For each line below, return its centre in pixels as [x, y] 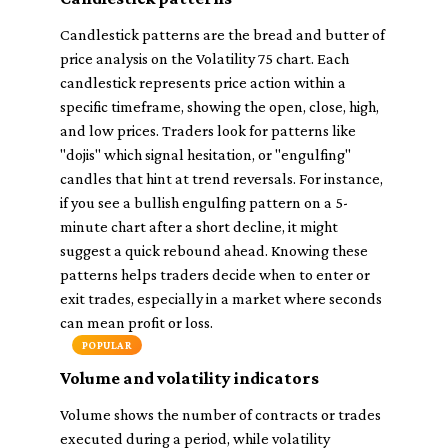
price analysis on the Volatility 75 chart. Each [204, 58]
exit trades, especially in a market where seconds [221, 298]
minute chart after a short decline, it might [199, 226]
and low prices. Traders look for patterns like [208, 130]
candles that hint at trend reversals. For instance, [221, 178]
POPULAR [107, 345]
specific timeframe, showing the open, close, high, [219, 106]
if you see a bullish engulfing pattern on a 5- [204, 202]
